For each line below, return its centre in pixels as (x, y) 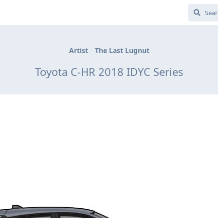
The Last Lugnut (122, 51)
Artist (78, 51)
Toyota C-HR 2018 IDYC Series (109, 71)
